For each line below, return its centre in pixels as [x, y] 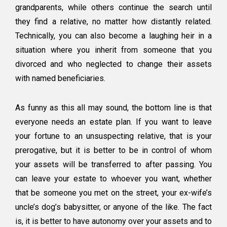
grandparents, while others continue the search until [113, 8]
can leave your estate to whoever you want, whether [113, 179]
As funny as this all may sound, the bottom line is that [113, 108]
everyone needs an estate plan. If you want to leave [113, 122]
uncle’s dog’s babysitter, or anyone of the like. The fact [113, 207]
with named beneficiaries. [60, 79]
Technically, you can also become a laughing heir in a [113, 36]
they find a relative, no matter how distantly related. [113, 22]
